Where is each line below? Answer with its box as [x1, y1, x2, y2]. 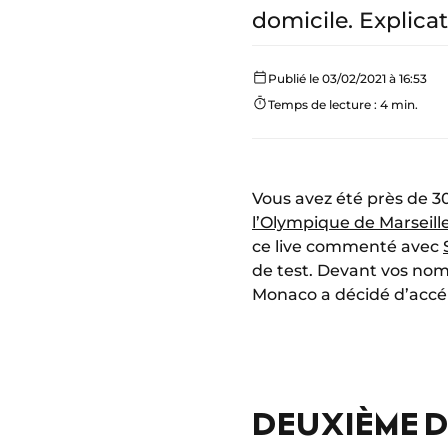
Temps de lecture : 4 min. [268, 96, 418, 112]
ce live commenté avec [252, 236, 443, 256]
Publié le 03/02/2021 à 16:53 [268, 70, 427, 86]
